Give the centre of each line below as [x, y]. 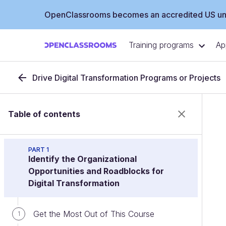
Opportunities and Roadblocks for [96, 171]
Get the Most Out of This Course [94, 214]
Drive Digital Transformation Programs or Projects [126, 78]
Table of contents [44, 114]
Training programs [161, 45]
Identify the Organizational [82, 159]
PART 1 [39, 150]
